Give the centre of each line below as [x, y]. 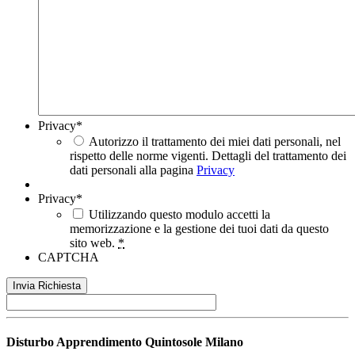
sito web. [94, 243]
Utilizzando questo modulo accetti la [179, 215]
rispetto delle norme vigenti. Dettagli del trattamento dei [208, 156]
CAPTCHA [69, 258]
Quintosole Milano [194, 342]
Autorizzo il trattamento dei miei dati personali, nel [215, 142]
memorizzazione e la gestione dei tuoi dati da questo [199, 229]
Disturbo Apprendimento [76, 342]
